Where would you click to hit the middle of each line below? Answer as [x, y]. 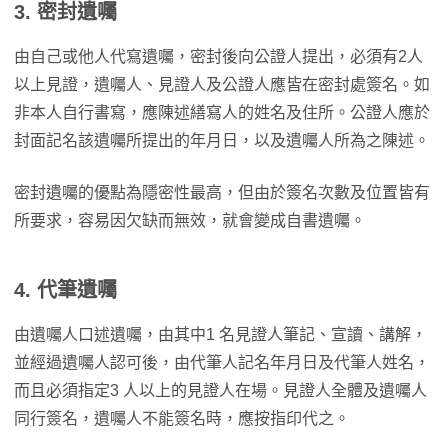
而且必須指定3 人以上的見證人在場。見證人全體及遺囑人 [220, 390]
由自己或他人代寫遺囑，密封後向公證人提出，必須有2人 [218, 56]
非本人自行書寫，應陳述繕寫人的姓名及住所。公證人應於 [222, 112]
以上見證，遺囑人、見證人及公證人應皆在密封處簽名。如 [222, 84]
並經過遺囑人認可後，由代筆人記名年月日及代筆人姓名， [222, 362]
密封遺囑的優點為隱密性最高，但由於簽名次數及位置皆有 [222, 192]
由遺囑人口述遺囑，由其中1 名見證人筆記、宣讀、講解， [220, 334]
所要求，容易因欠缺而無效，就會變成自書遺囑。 [192, 220]
